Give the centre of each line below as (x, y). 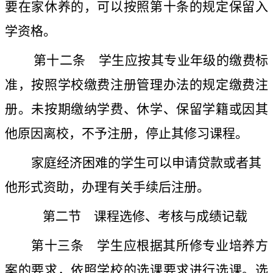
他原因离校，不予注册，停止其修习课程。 (126, 134)
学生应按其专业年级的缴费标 (177, 61)
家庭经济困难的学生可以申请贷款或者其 (146, 163)
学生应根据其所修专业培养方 (176, 246)
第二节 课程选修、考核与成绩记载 (145, 217)
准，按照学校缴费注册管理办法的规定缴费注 (136, 85)
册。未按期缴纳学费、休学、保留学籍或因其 (136, 109)
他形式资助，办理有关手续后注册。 (107, 187)
